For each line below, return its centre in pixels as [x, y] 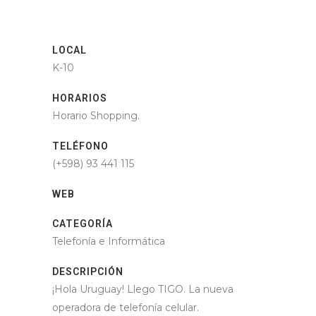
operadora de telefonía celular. [126, 307]
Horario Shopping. [96, 115]
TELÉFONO [80, 146]
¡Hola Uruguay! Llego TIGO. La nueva [143, 289]
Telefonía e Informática [109, 241]
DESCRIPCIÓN [88, 271]
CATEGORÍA [83, 223]
